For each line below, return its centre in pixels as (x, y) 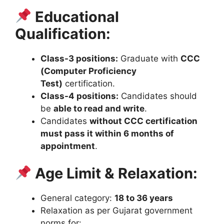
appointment (68, 146)
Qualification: (63, 33)
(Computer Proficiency (88, 71)
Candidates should (158, 96)
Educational (75, 16)
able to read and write (99, 108)
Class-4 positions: (79, 96)
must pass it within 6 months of (107, 133)
